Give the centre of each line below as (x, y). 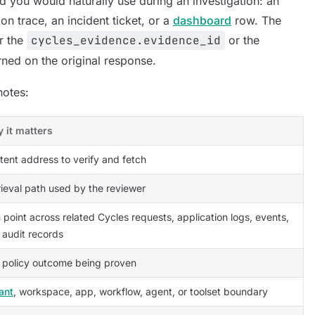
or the (242, 40)
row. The (256, 20)
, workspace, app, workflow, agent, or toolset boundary (141, 291)
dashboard (202, 20)
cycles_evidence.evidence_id (126, 40)
